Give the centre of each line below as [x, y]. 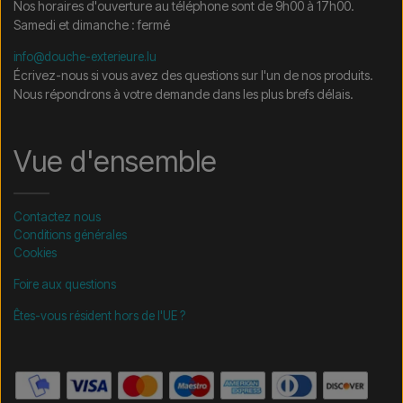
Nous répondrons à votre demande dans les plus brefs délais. [184, 94]
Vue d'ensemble [115, 161]
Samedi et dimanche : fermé [92, 24]
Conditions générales [70, 234]
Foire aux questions [65, 284]
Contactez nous [57, 216]
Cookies [35, 252]
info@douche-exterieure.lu [85, 56]
